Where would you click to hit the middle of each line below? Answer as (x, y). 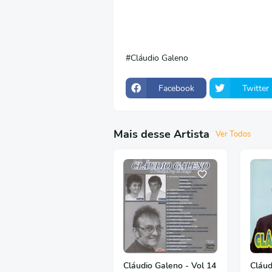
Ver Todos (233, 134)
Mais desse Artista (161, 134)
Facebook (176, 88)
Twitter (256, 88)
